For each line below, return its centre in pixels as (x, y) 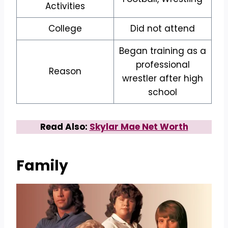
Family (42, 166)
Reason (65, 72)
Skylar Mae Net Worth (139, 127)
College (65, 29)
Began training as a (163, 51)
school (163, 92)
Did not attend (163, 29)
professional (163, 65)
